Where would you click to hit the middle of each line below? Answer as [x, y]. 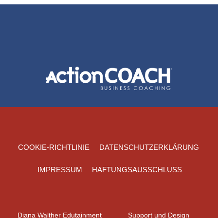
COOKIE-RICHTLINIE [54, 147]
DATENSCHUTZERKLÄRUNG [149, 147]
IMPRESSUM [60, 170]
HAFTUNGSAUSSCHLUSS [137, 170]
